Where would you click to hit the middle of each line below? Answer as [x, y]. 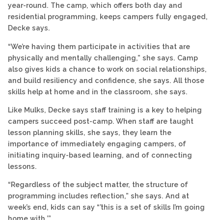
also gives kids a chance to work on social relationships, [107, 69]
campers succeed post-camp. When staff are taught [101, 121]
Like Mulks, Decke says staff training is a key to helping [105, 110]
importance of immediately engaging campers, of [97, 144]
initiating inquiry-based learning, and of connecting [100, 155]
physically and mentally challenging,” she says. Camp [103, 57]
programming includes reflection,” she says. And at [98, 196]
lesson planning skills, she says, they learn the [90, 133]
